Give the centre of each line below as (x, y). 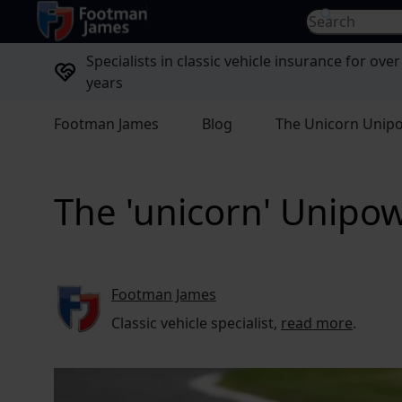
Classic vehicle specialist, (196, 323)
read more (317, 323)
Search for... (344, 18)
